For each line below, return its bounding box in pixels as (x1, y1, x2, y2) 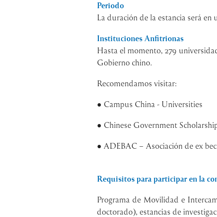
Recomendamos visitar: (96, 77, 177, 88)
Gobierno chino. (96, 57, 152, 67)
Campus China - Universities (103, 98, 202, 109)
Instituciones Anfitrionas (96, 32, 184, 44)
